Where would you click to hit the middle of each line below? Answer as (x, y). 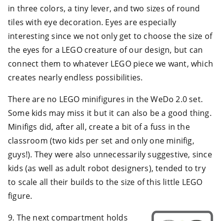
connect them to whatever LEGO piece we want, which (111, 63)
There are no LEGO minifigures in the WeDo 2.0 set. (106, 99)
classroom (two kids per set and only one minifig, (101, 140)
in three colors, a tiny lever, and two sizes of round (104, 8)
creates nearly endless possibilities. (75, 77)
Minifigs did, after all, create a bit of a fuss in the (99, 127)
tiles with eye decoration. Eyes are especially (92, 22)
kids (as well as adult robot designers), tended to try (107, 168)
